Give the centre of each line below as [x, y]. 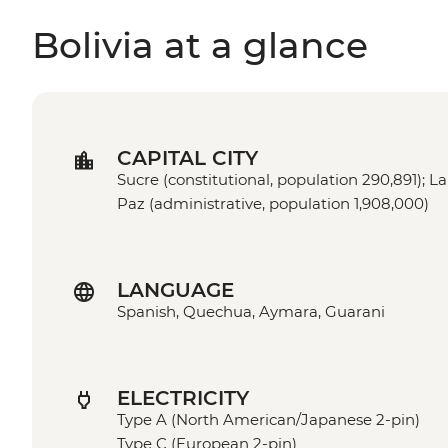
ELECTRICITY [183, 398]
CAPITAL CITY [187, 158]
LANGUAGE [175, 290]
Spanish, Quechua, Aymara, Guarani [251, 312]
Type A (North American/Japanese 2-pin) [268, 420]
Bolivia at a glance [200, 45]
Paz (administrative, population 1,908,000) [273, 204]
